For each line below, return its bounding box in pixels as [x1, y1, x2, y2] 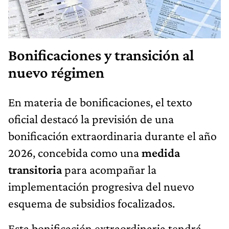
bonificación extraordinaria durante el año [8, 128, 217, 143]
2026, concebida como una [8, 145, 142, 159]
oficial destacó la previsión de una [8, 111, 174, 126]
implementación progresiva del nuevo [8, 179, 194, 193]
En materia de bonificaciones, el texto [8, 95, 192, 109]
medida [142, 145, 180, 159]
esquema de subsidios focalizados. [8, 196, 175, 210]
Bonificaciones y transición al [8, 46, 194, 64]
